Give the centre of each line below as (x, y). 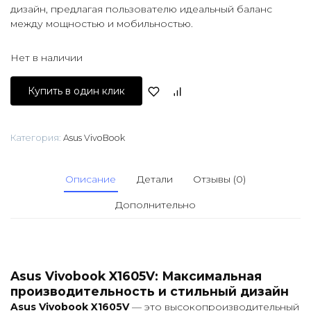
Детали (154, 179)
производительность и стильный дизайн (150, 291)
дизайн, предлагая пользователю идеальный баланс (141, 9)
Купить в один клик (76, 91)
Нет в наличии (47, 58)
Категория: (37, 137)
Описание (91, 179)
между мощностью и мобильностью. (102, 24)
